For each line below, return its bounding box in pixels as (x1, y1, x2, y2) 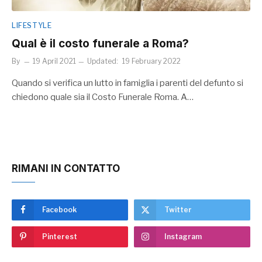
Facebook (42, 205, 77, 214)
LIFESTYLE (12, 21, 52, 30)
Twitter (164, 205, 192, 214)
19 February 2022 (122, 57, 181, 65)
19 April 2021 (33, 57, 76, 65)
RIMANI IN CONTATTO (12, 163, 120, 174)
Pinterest (42, 232, 77, 241)
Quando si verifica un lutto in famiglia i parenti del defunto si (12, 78, 243, 88)
